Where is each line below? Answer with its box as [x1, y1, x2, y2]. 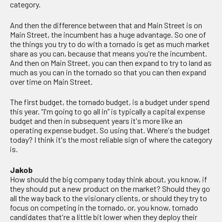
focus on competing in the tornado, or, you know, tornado [10, 202, 198, 212]
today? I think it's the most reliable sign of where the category [10, 135, 212, 145]
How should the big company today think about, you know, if [10, 174, 207, 184]
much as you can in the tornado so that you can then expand [10, 67, 206, 77]
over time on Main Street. [10, 76, 93, 86]
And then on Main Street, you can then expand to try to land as [10, 57, 212, 67]
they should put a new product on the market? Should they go [10, 183, 210, 193]
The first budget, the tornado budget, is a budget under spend [10, 97, 210, 107]
